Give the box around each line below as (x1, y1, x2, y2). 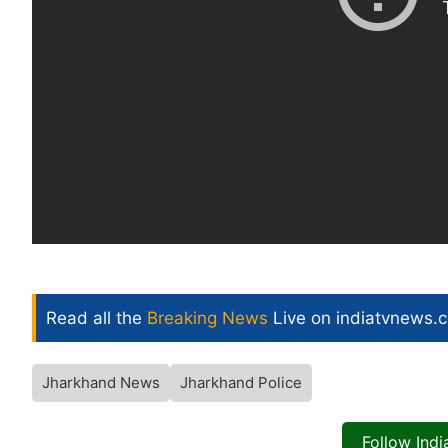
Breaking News (147, 308, 268, 329)
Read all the (46, 308, 147, 329)
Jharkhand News (42, 373, 160, 393)
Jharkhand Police (180, 373, 302, 393)
